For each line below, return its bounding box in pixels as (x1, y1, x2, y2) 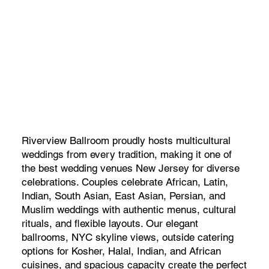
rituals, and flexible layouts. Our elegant (21, 217, 198, 230)
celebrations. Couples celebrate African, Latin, (21, 176, 228, 189)
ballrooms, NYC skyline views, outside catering (21, 231, 234, 244)
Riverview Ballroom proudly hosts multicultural (21, 134, 231, 147)
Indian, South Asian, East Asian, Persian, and (21, 190, 225, 202)
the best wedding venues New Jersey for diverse (21, 162, 240, 175)
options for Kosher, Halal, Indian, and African (21, 245, 221, 258)
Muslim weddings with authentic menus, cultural (21, 204, 236, 216)
